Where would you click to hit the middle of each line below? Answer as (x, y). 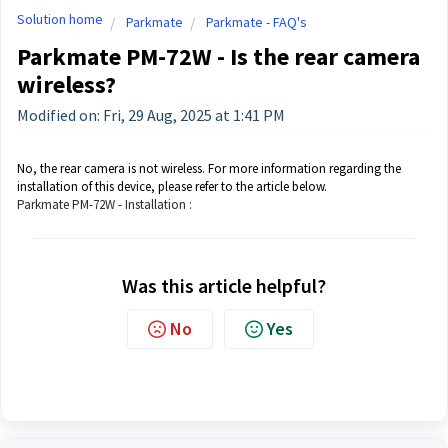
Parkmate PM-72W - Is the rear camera (218, 56)
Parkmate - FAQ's (256, 22)
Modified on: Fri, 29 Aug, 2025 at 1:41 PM (151, 115)
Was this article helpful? (224, 285)
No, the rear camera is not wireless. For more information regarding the (209, 168)
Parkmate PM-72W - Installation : (104, 204)
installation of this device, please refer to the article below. (172, 186)
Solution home (60, 19)
